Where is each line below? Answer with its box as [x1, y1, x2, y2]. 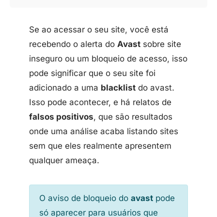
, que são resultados [93, 112, 172, 122]
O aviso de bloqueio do [39, 193, 131, 203]
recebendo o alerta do [29, 39, 117, 49]
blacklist [101, 83, 136, 93]
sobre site [140, 39, 181, 49]
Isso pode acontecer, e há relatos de [29, 97, 171, 107]
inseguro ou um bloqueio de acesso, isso [29, 54, 187, 63]
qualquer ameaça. [29, 155, 99, 165]
